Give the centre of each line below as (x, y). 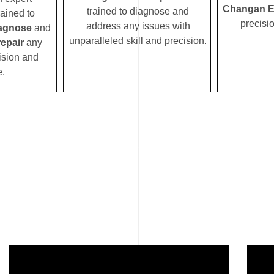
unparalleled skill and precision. (138, 41)
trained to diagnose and (138, 12)
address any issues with (138, 26)
